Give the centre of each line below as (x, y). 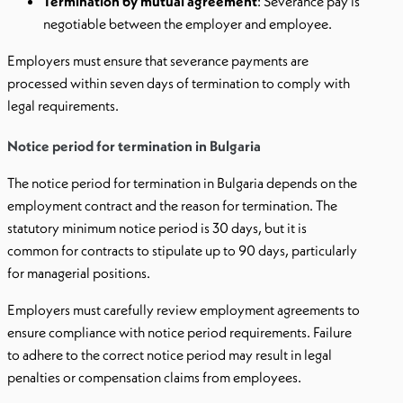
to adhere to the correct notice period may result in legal (170, 354)
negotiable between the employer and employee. (188, 23)
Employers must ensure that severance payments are (158, 60)
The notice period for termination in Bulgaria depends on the (182, 183)
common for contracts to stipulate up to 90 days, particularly (182, 250)
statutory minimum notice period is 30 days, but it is (157, 228)
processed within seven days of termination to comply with (179, 83)
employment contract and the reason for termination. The (172, 205)
